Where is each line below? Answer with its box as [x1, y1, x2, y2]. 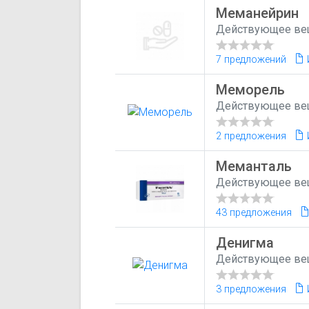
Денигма [216, 234, 275, 251]
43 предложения [216, 206, 292, 219]
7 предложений [216, 53, 287, 66]
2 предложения [216, 130, 287, 142]
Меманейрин [216, 4, 299, 21]
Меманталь [216, 157, 292, 175]
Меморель [216, 81, 286, 98]
